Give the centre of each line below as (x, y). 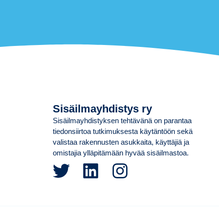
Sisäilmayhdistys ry (102, 109)
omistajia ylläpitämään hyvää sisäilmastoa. (120, 153)
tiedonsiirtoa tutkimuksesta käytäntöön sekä (122, 131)
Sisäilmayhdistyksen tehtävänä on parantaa (122, 121)
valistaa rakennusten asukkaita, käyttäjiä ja (121, 142)
